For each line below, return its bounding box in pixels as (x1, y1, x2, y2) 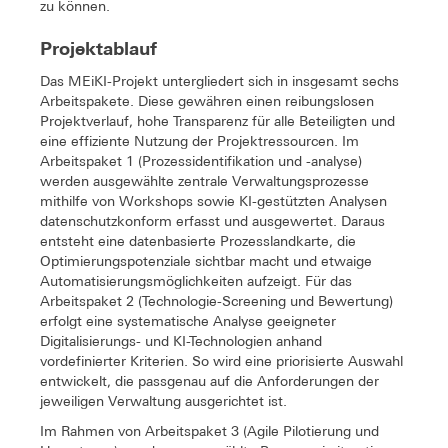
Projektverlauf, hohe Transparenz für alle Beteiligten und (40, 112, 395, 129)
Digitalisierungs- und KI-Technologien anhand (40, 332, 322, 349)
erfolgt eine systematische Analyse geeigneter (40, 312, 336, 329)
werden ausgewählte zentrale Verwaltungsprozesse (40, 172, 369, 189)
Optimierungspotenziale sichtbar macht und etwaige (40, 252, 372, 269)
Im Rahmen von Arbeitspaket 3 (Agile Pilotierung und (40, 422, 379, 439)
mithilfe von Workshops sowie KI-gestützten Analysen (40, 192, 387, 209)
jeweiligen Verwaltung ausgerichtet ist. (40, 392, 287, 409)
